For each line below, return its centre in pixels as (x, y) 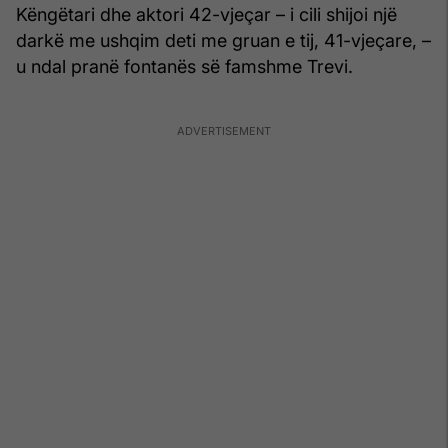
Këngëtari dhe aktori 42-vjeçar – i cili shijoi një (206, 14)
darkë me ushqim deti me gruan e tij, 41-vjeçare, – (223, 40)
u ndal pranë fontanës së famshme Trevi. (184, 66)
